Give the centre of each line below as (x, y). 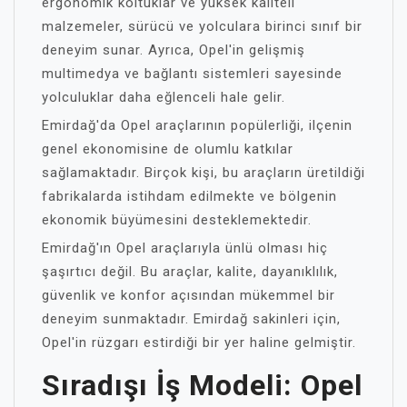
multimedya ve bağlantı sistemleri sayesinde (192, 73)
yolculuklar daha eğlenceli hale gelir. (164, 97)
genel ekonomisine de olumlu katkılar (168, 149)
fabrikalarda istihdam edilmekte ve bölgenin (189, 196)
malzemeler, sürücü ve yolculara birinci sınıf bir (202, 26)
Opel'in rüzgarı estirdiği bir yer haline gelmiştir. (199, 342)
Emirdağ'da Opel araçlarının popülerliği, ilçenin (197, 125)
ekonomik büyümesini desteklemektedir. (177, 219)
